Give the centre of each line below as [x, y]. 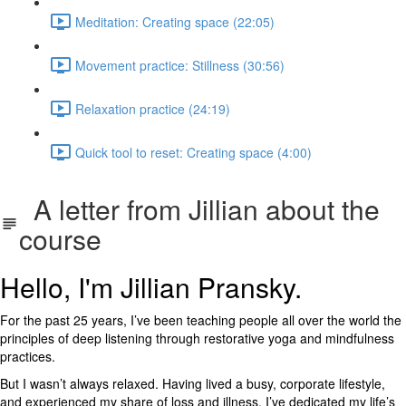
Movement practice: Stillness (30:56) [180, 65]
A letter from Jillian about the [199, 209]
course [60, 239]
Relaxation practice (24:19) [153, 108]
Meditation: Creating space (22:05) [175, 21]
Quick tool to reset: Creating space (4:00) [193, 152]
